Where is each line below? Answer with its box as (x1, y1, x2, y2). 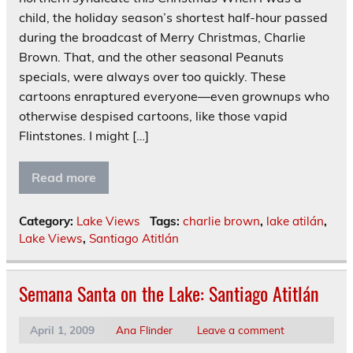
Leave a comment (196, 323, 284, 337)
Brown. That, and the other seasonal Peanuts (19, 49, 284, 65)
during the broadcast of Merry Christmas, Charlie (19, 29, 306, 46)
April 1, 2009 (29, 323, 95, 337)
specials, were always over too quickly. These (19, 69, 286, 85)
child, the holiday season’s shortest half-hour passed (19, 9, 328, 26)
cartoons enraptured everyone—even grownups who (19, 88, 329, 105)
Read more (32, 169, 96, 186)
